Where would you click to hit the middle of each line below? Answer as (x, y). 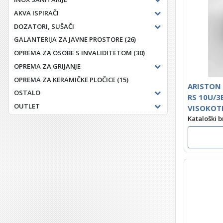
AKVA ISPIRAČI (36, 13)
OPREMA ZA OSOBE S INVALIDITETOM (73, 53)
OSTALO (27, 93)
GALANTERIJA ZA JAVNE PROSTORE (68, 40)
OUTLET (27, 106)
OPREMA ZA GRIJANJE (47, 66)
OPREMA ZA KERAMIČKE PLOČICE (64, 79)
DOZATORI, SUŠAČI (44, 26)
